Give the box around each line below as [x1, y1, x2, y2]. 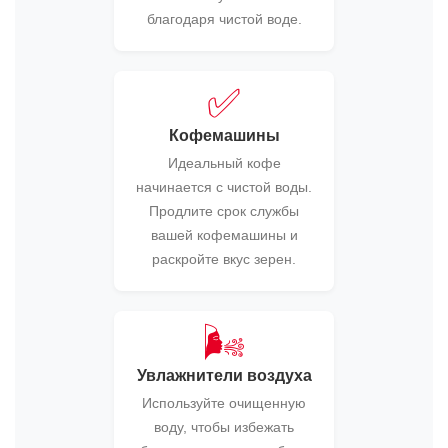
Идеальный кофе [167, 155, 281, 171]
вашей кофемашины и [150, 227, 298, 243]
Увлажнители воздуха [136, 367, 312, 384]
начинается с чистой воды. [136, 179, 312, 195]
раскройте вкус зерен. [152, 251, 296, 267]
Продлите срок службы [149, 203, 299, 219]
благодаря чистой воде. [146, 11, 302, 27]
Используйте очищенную [142, 395, 306, 411]
